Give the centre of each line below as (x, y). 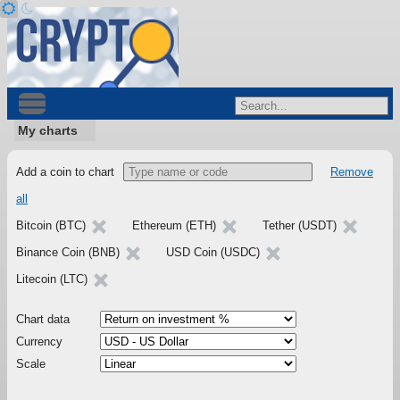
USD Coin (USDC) (215, 252)
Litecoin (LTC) (54, 279)
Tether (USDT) (301, 225)
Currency (39, 342)
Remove (352, 172)
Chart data (43, 319)
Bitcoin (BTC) (53, 225)
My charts (48, 130)
